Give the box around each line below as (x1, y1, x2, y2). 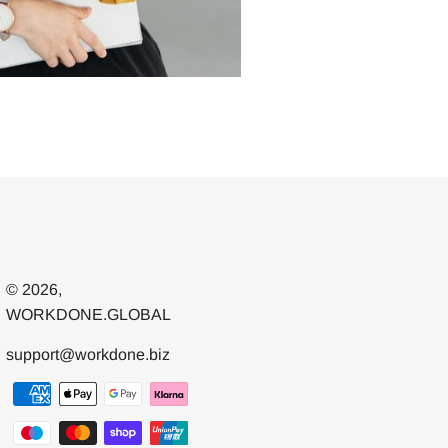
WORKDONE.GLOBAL (5, 306, 171, 324)
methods (5, 411, 67, 429)
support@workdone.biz (5, 346, 170, 364)
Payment (5, 386, 69, 404)
